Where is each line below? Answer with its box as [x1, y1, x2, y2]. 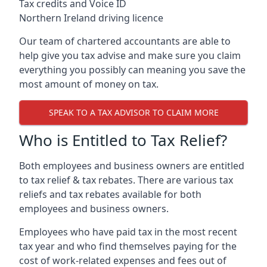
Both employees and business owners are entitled [19, 159, 244, 172]
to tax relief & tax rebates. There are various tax [19, 173, 233, 187]
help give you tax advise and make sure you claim [19, 48, 241, 62]
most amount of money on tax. [19, 77, 159, 91]
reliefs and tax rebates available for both [19, 187, 201, 201]
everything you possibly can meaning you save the [19, 63, 246, 76]
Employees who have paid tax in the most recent [19, 225, 237, 238]
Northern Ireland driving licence [19, 11, 163, 24]
